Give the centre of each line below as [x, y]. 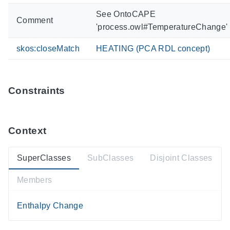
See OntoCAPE [126, 14]
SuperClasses [44, 158]
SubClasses [110, 158]
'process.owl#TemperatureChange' [162, 27]
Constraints [37, 90]
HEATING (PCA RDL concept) [153, 48]
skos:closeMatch [48, 48]
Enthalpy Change [50, 205]
